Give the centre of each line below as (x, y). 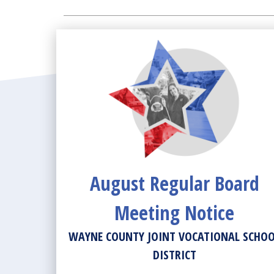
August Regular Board (174, 183)
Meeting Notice (175, 213)
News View (85, 36)
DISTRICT (174, 255)
